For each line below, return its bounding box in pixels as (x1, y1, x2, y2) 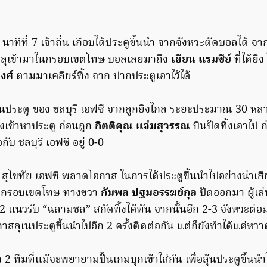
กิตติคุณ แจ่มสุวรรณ (95, 118, 190, 135)
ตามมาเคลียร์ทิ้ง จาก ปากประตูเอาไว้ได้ (13, 68, 191, 85)
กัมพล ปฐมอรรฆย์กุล (101, 185, 197, 202)
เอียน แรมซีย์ (171, 51, 231, 69)
